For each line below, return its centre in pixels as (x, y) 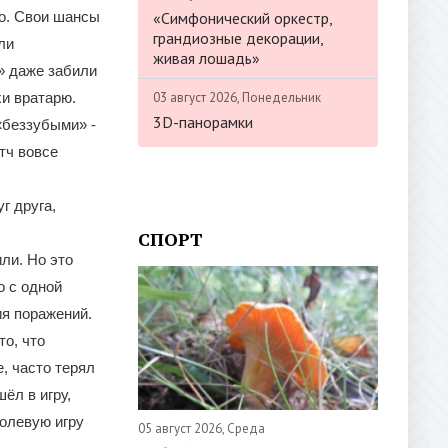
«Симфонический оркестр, (242, 17)
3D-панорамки (203, 121)
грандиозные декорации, (238, 37)
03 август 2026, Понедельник (237, 97)
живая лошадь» (206, 57)
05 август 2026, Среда (201, 428)
